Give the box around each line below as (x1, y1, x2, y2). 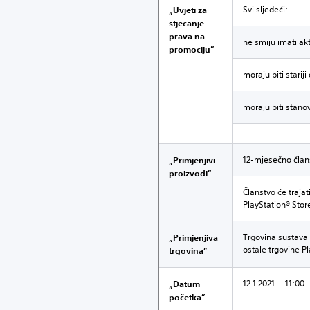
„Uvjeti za (169, 4, 207, 15)
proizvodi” (169, 167, 212, 179)
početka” (169, 291, 206, 302)
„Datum (169, 278, 200, 289)
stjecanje (169, 17, 204, 28)
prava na (169, 30, 205, 42)
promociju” (169, 44, 215, 55)
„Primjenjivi (169, 154, 215, 165)
